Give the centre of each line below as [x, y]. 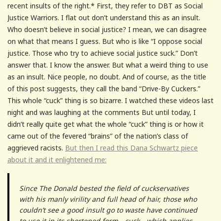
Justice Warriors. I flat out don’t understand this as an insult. [104, 17]
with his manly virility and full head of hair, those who [108, 199]
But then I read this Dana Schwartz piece [131, 147]
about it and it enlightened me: [57, 159]
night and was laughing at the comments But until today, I [102, 112]
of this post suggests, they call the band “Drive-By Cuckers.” [104, 88]
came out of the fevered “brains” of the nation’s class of [98, 136]
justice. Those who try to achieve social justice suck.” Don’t [103, 53]
